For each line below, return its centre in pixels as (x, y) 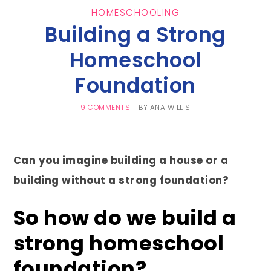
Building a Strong (135, 35)
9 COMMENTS (106, 108)
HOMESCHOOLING (135, 13)
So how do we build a (125, 218)
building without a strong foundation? (121, 181)
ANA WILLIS (170, 108)
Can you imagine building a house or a (121, 161)
